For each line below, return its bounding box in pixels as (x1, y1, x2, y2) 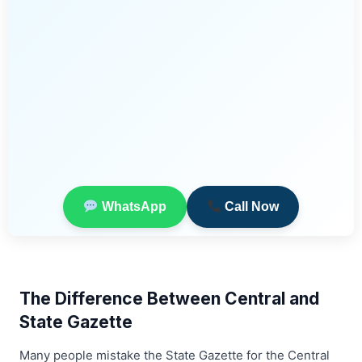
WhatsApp (98, 200, 166, 214)
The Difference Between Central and (19, 288, 319, 309)
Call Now (221, 200, 279, 214)
